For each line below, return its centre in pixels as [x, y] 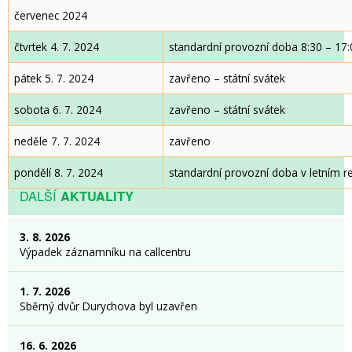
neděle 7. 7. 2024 [57, 141]
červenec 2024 [51, 15]
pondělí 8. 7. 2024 [59, 172]
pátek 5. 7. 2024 [54, 78]
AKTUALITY [97, 196]
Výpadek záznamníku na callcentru [105, 252]
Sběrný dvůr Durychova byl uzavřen [108, 306]
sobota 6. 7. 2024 [58, 110]
